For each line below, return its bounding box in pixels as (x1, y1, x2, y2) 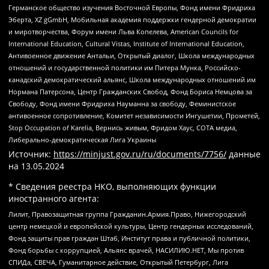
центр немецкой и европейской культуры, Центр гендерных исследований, (8, 221, 253, 231)
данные (226, 148, 261, 160)
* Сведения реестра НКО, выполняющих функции (8, 181, 216, 192)
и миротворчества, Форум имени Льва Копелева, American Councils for (8, 26, 238, 36)
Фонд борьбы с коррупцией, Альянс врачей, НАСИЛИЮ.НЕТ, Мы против (8, 245, 244, 255)
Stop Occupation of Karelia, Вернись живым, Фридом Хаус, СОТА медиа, (8, 122, 237, 132)
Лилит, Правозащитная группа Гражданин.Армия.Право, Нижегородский (8, 209, 246, 219)
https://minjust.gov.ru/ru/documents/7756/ (53, 148, 226, 160)
